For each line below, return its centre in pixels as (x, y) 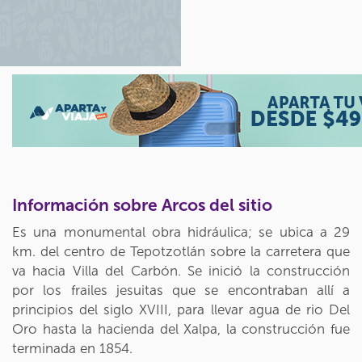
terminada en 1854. (72, 348)
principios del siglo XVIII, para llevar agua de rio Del (181, 309)
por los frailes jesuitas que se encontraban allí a (181, 290)
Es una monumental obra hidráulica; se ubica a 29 (181, 232)
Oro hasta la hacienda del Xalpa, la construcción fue (181, 329)
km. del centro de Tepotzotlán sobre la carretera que (181, 251)
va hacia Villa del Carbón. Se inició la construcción (181, 271)
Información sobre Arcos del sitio (142, 205)
